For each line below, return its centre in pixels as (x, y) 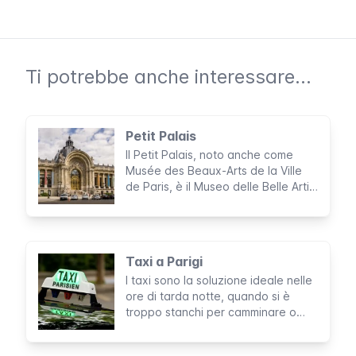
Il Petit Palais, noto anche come (209, 155)
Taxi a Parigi (164, 262)
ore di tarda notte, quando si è (208, 296)
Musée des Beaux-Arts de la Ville (214, 171)
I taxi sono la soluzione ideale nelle (219, 281)
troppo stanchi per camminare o (211, 312)
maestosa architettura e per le (207, 219)
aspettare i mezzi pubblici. (196, 328)
